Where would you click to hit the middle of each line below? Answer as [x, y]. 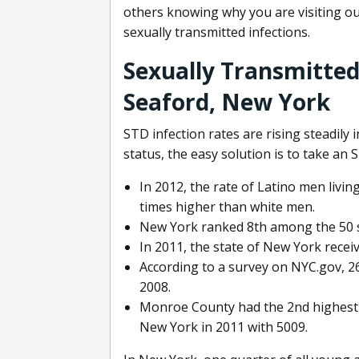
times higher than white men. [227, 206]
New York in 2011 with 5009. [224, 327]
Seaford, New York [227, 101]
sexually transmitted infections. [217, 32]
